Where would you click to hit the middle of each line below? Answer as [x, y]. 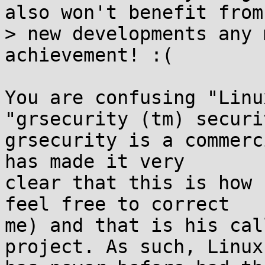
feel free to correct [117, 204]
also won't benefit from [134, 12]
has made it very [95, 161]
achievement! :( [89, 55]
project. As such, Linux [134, 247]
